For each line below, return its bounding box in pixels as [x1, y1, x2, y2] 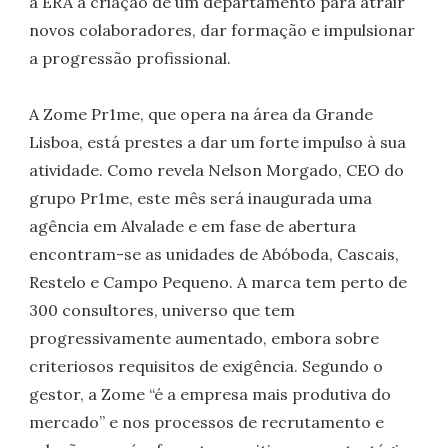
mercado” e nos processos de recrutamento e [29, 412, 385, 433]
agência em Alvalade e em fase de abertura [29, 216, 357, 237]
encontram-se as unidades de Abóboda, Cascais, [29, 244, 400, 265]
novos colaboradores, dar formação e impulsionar [29, 19, 416, 40]
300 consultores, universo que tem [29, 300, 296, 321]
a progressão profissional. [29, 47, 232, 68]
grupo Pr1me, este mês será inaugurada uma [29, 188, 373, 209]
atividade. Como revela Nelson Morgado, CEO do [29, 160, 405, 181]
